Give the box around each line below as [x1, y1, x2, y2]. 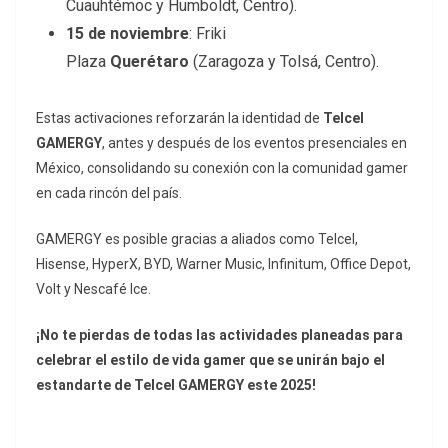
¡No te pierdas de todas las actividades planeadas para [36, 327, 403, 344]
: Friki [189, 24, 226, 44]
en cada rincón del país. [36, 185, 182, 202]
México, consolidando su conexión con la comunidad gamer [36, 160, 408, 177]
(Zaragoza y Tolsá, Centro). [189, 52, 379, 72]
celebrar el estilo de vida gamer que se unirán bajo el [36, 352, 385, 369]
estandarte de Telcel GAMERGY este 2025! [36, 377, 316, 394]
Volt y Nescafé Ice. [36, 281, 151, 298]
